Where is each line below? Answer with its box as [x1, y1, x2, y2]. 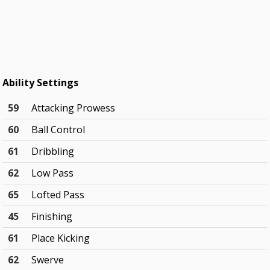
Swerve [31, 253, 64, 267]
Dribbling [31, 145, 75, 159]
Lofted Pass [31, 188, 85, 202]
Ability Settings [2, 76, 79, 90]
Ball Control [31, 123, 86, 137]
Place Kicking [31, 231, 90, 245]
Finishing [31, 210, 73, 224]
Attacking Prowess [31, 101, 116, 115]
